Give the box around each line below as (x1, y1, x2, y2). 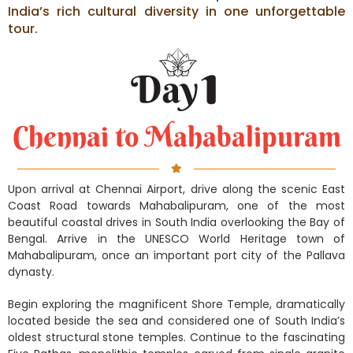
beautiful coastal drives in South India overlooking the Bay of (8, 214, 345, 231)
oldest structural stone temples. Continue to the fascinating (8, 329, 345, 346)
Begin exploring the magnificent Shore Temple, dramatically (8, 296, 345, 313)
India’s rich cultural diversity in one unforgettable (8, 2, 345, 21)
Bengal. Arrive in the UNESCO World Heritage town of (8, 231, 345, 247)
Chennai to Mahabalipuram (12, 119, 341, 154)
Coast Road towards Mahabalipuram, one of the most (8, 198, 345, 214)
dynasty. (8, 264, 54, 281)
